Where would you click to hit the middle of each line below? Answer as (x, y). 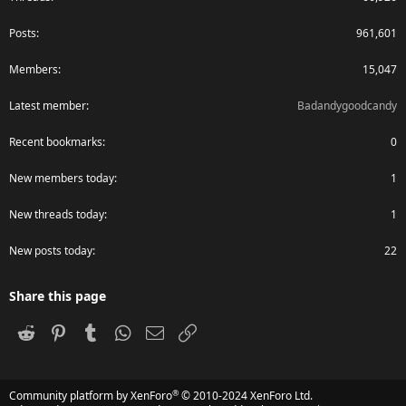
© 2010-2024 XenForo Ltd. (247, 396)
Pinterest (97, 331)
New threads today (57, 214)
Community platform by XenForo (91, 396)
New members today (62, 178)
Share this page (58, 295)
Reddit (57, 331)
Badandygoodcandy (347, 105)
